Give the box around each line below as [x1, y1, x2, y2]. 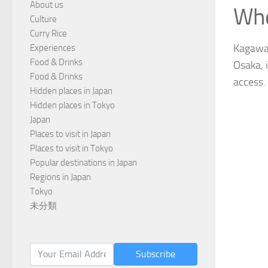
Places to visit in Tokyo [30, 142, 113, 154]
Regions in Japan [30, 171, 91, 182]
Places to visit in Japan [30, 128, 111, 139]
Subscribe [136, 248, 175, 260]
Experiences [30, 42, 75, 53]
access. [233, 75, 266, 89]
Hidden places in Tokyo [30, 99, 115, 111]
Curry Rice [30, 28, 67, 39]
